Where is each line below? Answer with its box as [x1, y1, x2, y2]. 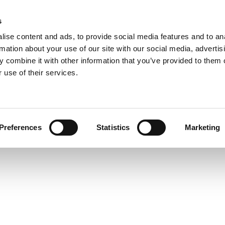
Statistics [96, 123, 130, 132]
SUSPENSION [32, 110, 193, 141]
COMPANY [39, 21, 73, 31]
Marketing [184, 123, 220, 132]
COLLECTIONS [93, 21, 143, 31]
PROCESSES [153, 21, 194, 31]
